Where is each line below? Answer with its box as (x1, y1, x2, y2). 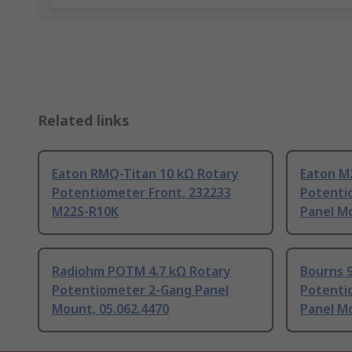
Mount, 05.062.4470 (52, 300, 169, 318)
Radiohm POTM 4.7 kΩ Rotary (52, 262, 231, 280)
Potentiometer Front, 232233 (52, 184, 231, 202)
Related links (38, 111, 130, 130)
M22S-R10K (52, 203, 119, 221)
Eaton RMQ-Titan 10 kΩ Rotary (52, 165, 239, 183)
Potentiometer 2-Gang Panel (52, 281, 229, 299)
